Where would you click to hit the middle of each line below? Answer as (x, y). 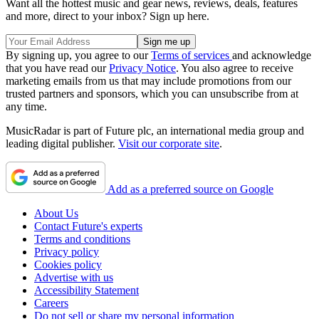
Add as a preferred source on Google (190, 189)
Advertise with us (74, 277)
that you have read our (57, 68)
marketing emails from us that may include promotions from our (148, 80)
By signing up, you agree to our (78, 55)
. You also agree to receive (235, 68)
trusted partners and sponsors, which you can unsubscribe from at (152, 93)
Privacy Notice (142, 68)
